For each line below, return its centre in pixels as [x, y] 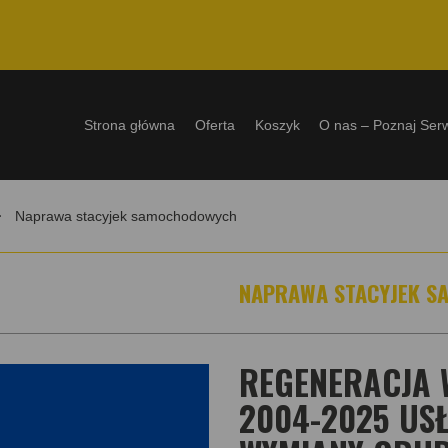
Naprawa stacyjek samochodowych [126, 216]
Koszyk [277, 125]
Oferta [215, 125]
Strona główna [130, 125]
